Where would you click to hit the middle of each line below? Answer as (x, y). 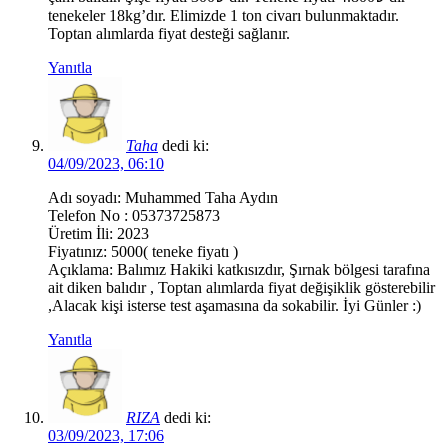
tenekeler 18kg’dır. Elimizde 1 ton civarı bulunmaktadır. (223, 16)
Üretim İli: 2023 (98, 234)
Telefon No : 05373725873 (134, 216)
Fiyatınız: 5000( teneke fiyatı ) (143, 252)
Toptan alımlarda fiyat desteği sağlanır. (169, 34)
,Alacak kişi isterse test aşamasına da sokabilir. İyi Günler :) (234, 306)
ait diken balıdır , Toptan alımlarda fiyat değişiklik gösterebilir (241, 288)
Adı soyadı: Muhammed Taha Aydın (163, 198)
